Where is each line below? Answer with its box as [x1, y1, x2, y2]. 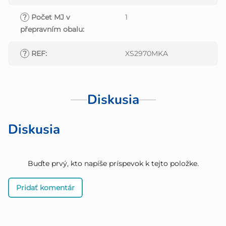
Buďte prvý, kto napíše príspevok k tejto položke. [27, 159, 199, 168]
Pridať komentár [16, 183, 75, 193]
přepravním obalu [20, 25, 83, 34]
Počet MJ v [29, 13, 70, 22]
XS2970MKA [125, 49, 168, 59]
